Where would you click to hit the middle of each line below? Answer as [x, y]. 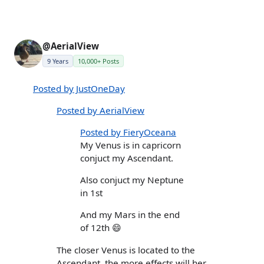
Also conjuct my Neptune [132, 180]
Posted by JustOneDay [79, 88]
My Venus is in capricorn [131, 145]
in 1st [91, 193]
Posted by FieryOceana [128, 132]
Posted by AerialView [100, 110]
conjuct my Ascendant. [127, 158]
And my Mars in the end [130, 215]
